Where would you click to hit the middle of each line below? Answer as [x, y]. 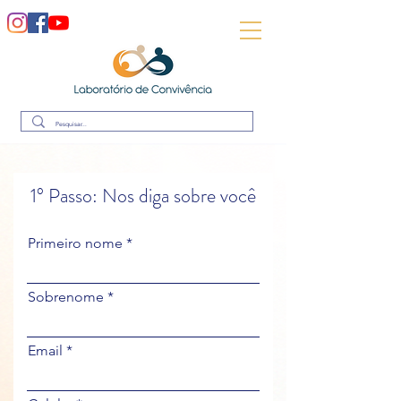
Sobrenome [66, 297]
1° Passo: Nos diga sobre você [143, 196]
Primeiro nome [75, 243]
